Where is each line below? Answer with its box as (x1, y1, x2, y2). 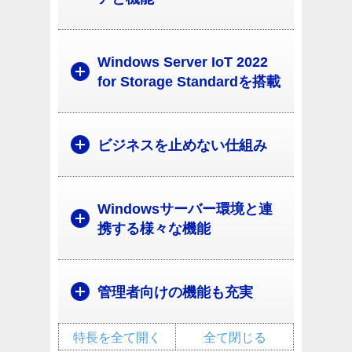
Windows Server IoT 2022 (97, 54, 268, 71)
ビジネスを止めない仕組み (97, 137, 267, 154)
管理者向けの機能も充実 (97, 284, 253, 301)
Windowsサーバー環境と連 (97, 201, 273, 218)
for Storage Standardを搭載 (97, 74, 280, 90)
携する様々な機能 (97, 221, 211, 237)
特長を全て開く (73, 331, 161, 345)
